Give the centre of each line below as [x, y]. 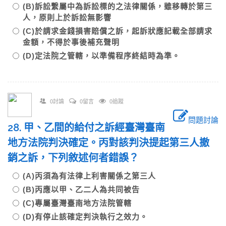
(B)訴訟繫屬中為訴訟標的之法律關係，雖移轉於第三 [118, 6]
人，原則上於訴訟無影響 [71, 17]
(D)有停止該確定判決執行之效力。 [85, 217]
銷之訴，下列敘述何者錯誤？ [78, 158]
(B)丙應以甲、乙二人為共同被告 [85, 189]
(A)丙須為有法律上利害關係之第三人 [93, 176]
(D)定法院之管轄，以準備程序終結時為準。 [101, 56]
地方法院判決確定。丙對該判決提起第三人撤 [108, 143]
